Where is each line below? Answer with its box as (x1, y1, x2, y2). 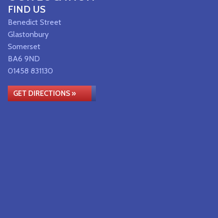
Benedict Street (8, 18, 61, 27)
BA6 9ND (8, 54, 40, 63)
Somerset (8, 42, 40, 51)
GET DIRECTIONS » (13, 89, 76, 98)
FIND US (8, 3, 46, 15)
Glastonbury (8, 30, 49, 39)
